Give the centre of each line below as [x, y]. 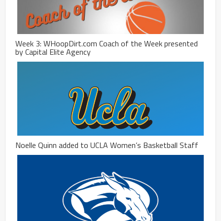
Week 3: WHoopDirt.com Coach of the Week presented [107, 44]
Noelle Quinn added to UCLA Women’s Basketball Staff [107, 145]
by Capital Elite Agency [53, 52]
